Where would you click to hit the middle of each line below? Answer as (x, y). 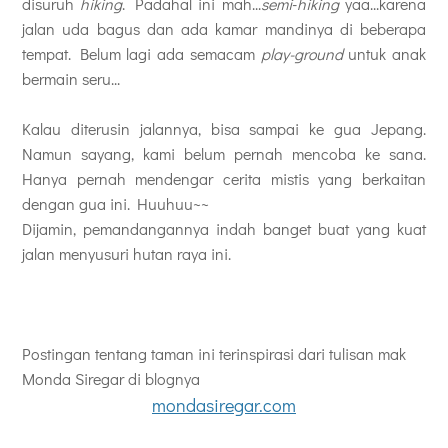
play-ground (301, 54)
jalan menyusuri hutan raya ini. (126, 254)
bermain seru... (71, 79)
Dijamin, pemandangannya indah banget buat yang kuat (224, 229)
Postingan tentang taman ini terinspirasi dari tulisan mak (214, 354)
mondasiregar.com (224, 405)
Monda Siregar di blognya (111, 379)
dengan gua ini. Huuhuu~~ (115, 204)
